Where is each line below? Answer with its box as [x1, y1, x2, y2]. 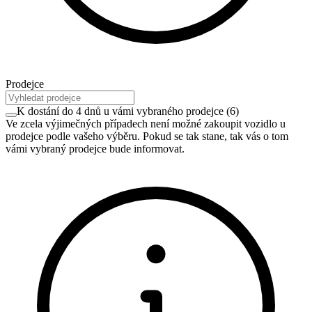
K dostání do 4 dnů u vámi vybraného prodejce [17, 104, 224, 117]
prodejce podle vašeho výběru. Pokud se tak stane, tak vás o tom [6, 130, 288, 142]
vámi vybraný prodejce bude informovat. [6, 142, 185, 155]
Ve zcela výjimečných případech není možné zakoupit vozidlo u [6, 117, 286, 130]
